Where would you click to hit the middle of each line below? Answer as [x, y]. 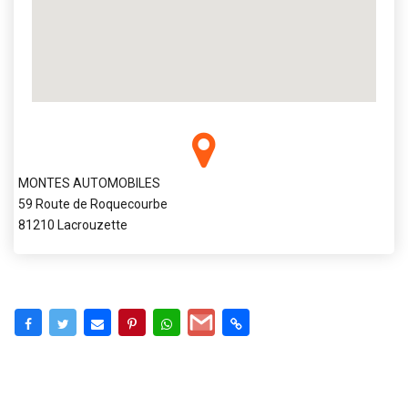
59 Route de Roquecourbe [93, 204]
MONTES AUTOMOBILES [89, 183]
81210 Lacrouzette [73, 224]
